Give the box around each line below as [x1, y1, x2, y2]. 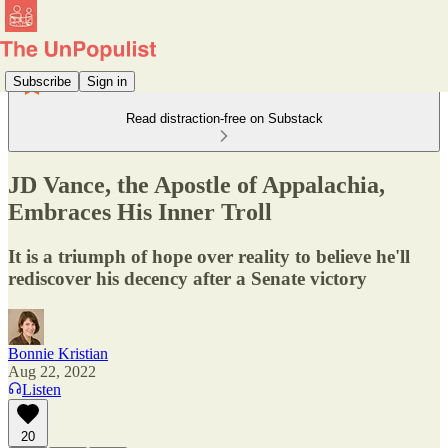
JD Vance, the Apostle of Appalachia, [8, 171, 385, 198]
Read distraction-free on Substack [125, 111, 323, 126]
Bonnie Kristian [8, 344, 108, 362]
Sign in [87, 73, 127, 89]
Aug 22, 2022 [8, 362, 96, 380]
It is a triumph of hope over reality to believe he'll [8, 245, 410, 267]
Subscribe [13, 73, 71, 89]
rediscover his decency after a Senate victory [8, 267, 367, 289]
